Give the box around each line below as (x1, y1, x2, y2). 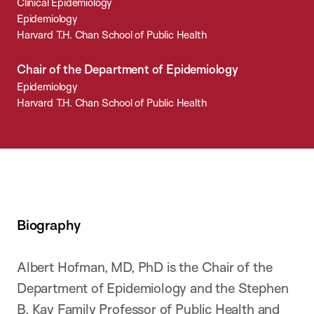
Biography (17, 215, 81, 233)
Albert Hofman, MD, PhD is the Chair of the (17, 259, 273, 276)
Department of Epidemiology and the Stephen (17, 280, 289, 297)
